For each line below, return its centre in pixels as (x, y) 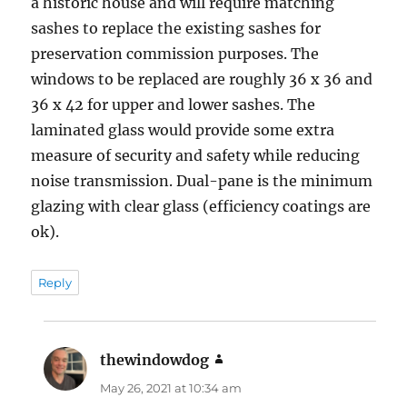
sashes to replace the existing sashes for (176, 28)
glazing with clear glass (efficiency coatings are (201, 206)
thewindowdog (155, 359)
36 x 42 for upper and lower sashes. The (174, 104)
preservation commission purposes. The (175, 53)
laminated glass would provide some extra (183, 129)
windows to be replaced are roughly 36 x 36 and (202, 79)
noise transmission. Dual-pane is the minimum (202, 180)
